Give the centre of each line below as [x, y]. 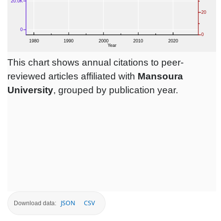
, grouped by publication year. [116, 90]
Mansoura [160, 76]
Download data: [35, 203]
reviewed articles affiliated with [73, 76]
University [30, 90]
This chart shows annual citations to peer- [95, 63]
